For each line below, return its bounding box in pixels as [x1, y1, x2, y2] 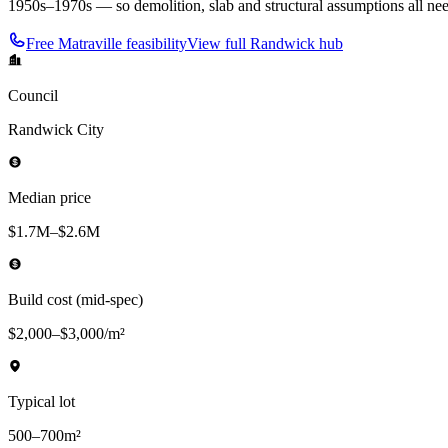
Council [8, 87, 58, 105]
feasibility [122, 35, 187, 53]
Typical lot [8, 393, 75, 411]
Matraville [58, 35, 122, 53]
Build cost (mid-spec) [8, 291, 143, 309]
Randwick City [8, 121, 104, 139]
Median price [8, 189, 91, 207]
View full [187, 35, 250, 53]
